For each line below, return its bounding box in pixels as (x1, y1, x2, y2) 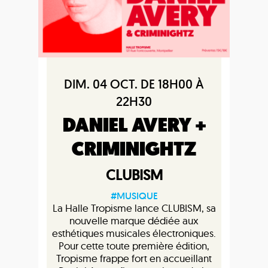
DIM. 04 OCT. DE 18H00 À (64, 76, 204, 93)
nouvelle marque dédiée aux (69, 214, 199, 227)
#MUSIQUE (110, 190, 158, 203)
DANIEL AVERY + (62, 112, 206, 139)
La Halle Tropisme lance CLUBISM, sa (52, 202, 216, 215)
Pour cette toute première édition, (59, 239, 209, 252)
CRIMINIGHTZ (72, 136, 196, 163)
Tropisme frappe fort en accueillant (56, 252, 212, 265)
